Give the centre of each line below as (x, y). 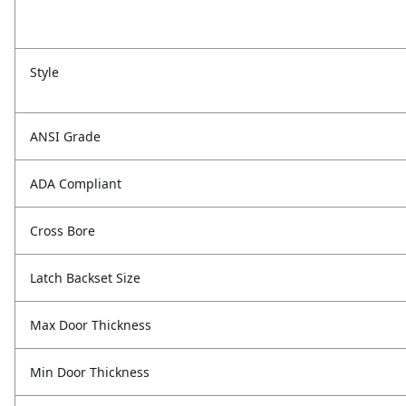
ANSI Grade (65, 137)
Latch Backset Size (85, 278)
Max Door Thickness (91, 325)
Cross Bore (63, 231)
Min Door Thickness (90, 372)
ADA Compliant (76, 184)
